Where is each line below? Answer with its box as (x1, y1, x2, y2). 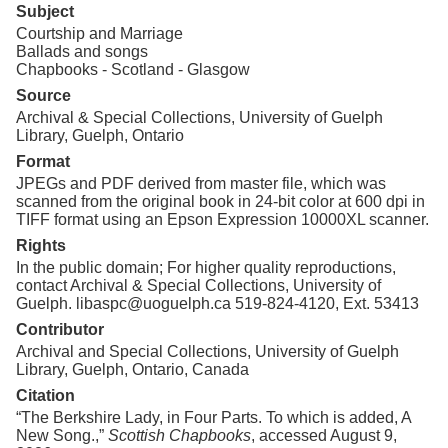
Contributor (16, 320, 104, 338)
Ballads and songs (16, 42, 148, 60)
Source (16, 86, 71, 104)
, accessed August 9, (251, 426, 397, 444)
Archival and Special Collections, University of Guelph (16, 342, 399, 360)
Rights (16, 236, 66, 254)
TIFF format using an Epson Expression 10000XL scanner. (16, 210, 429, 228)
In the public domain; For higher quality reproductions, (16, 258, 396, 276)
